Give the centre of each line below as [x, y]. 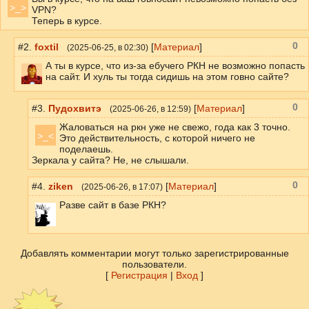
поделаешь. [86, 149]
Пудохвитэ [75, 108]
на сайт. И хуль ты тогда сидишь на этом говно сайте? [167, 77]
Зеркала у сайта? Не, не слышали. [110, 160]
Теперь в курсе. [67, 21]
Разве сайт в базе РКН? [113, 205]
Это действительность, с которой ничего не [157, 138]
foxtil [47, 47]
